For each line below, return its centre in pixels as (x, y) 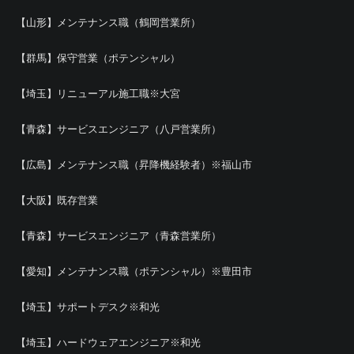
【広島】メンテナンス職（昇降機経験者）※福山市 (134, 165)
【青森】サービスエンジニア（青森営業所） (119, 236)
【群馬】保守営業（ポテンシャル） (98, 58)
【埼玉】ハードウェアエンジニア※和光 (108, 343)
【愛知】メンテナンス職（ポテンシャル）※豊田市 (134, 271)
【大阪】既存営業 (57, 200)
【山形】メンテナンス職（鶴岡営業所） (108, 23)
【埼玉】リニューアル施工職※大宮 (98, 94)
